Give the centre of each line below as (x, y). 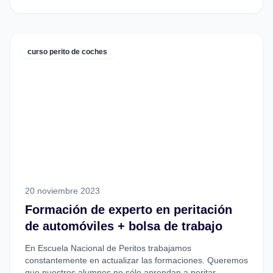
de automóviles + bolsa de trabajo (124, 226)
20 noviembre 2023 (62, 191)
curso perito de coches (67, 52)
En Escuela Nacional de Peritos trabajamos (108, 248)
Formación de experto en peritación (129, 210)
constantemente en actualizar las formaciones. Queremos (136, 261)
